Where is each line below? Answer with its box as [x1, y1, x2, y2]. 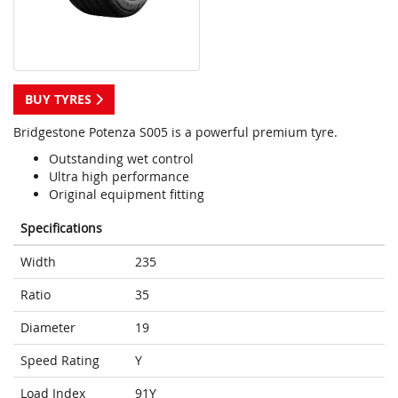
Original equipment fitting [49, 186, 204, 203]
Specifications [20, 219, 102, 237]
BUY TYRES [25, 91, 95, 108]
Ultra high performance [49, 168, 189, 186]
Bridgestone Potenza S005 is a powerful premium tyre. [13, 123, 338, 141]
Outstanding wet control [49, 150, 194, 168]
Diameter [20, 319, 76, 337]
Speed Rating [20, 352, 99, 370]
